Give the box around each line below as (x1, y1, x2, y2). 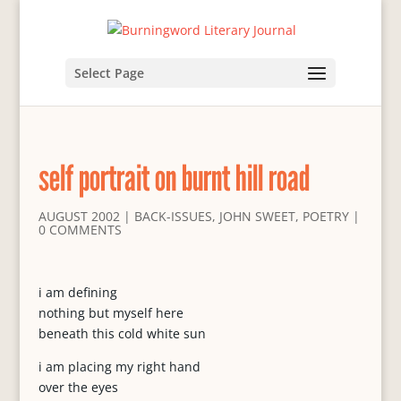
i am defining (38, 284, 117, 301)
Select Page (73, 64, 144, 81)
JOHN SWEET (218, 208, 295, 225)
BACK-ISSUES (133, 208, 212, 225)
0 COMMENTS (38, 221, 122, 238)
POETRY (302, 208, 349, 225)
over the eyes (38, 379, 118, 396)
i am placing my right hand (38, 358, 200, 375)
